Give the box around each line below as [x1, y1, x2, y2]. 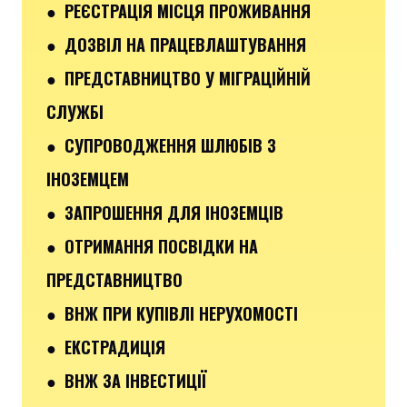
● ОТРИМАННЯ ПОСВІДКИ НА [46, 233, 258, 258]
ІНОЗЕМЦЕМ [46, 166, 129, 191]
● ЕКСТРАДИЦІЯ [46, 334, 165, 359]
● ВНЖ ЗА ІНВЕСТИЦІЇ [46, 368, 206, 392]
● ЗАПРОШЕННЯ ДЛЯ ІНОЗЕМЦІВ [46, 200, 283, 224]
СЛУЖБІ [46, 99, 104, 124]
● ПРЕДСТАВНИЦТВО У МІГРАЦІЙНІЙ [46, 65, 311, 90]
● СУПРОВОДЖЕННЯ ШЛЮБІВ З [46, 133, 276, 157]
